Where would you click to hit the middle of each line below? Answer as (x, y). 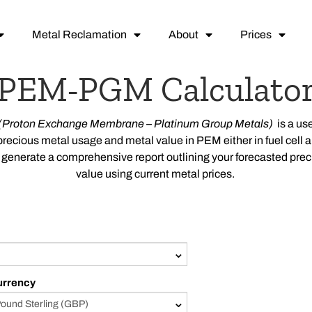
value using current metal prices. (156, 174)
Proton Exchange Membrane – (78, 124)
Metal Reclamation (79, 34)
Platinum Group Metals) (213, 124)
